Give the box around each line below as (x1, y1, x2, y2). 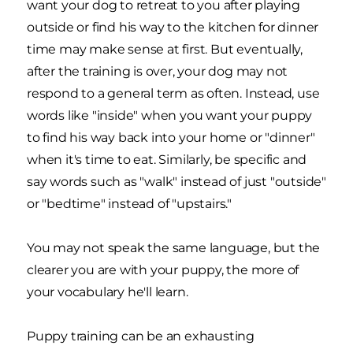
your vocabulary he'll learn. (27, 284, 188, 300)
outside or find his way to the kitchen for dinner (27, 20, 319, 35)
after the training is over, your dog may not (27, 64, 288, 80)
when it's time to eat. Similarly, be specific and (27, 152, 307, 168)
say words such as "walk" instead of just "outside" (27, 174, 326, 190)
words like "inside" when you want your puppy (27, 108, 313, 124)
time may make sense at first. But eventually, (27, 42, 303, 58)
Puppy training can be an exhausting (27, 329, 255, 344)
